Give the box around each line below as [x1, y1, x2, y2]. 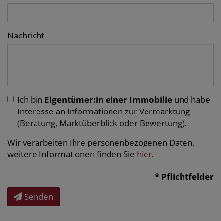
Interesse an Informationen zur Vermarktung [17, 106, 190, 117]
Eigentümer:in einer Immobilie [44, 94, 172, 106]
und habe [172, 94, 210, 106]
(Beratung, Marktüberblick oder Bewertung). [17, 117, 186, 129]
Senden [24, 191, 53, 203]
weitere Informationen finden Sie [7, 148, 137, 160]
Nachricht [7, 30, 44, 41]
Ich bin [17, 94, 44, 106]
